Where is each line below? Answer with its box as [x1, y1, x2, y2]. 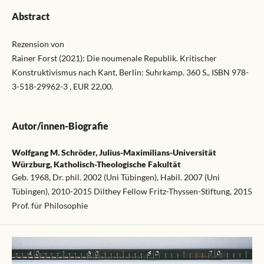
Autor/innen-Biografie [11, 120, 108, 132]
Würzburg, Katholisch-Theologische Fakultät [11, 159, 181, 170]
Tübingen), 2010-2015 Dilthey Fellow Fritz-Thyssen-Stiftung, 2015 [11, 186, 252, 197]
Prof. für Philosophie [11, 200, 88, 211]
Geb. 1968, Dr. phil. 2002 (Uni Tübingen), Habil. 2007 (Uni [11, 172, 220, 183]
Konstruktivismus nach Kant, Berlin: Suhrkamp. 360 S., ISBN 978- [11, 67, 249, 77]
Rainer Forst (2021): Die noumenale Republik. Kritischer [11, 53, 217, 63]
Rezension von [11, 39, 64, 49]
